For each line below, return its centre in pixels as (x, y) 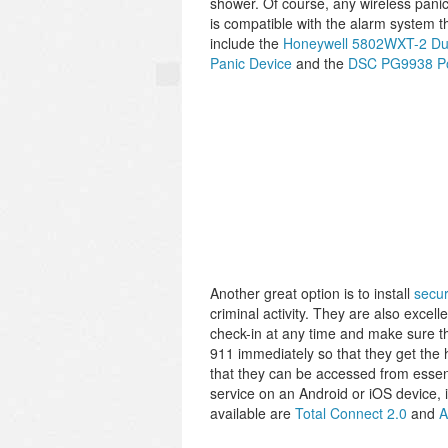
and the (320, 63)
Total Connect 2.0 (351, 413)
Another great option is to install (312, 293)
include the (246, 43)
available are (252, 413)
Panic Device (251, 63)
